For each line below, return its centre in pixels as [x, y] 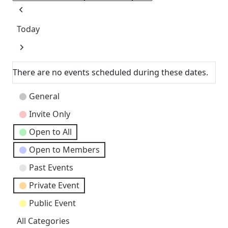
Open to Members [64, 150]
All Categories [43, 221]
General [44, 96]
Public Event [52, 203]
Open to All [50, 132]
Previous [34, 17]
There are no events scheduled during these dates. [110, 73]
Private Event [54, 186]
